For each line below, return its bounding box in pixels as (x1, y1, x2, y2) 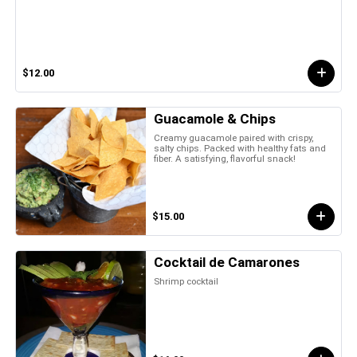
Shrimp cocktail (154, 275, 219, 287)
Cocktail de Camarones (154, 253, 300, 270)
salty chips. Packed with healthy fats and (154, 142, 327, 154)
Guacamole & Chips (154, 110, 277, 127)
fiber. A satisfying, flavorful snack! (154, 152, 296, 164)
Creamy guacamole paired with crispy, (154, 131, 314, 143)
